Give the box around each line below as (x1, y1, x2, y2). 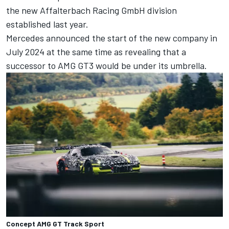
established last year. (6, 18, 88, 30)
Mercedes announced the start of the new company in (6, 32, 217, 43)
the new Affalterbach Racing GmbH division (6, 4, 177, 16)
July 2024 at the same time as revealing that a (6, 45, 186, 57)
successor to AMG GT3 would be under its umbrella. (6, 59, 207, 71)
